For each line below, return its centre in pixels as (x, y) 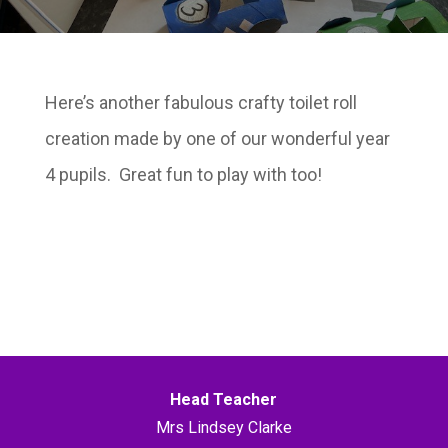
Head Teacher (224, 399)
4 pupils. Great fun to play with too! (183, 174)
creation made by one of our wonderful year (217, 138)
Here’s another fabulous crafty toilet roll (200, 102)
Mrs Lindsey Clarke (223, 427)
